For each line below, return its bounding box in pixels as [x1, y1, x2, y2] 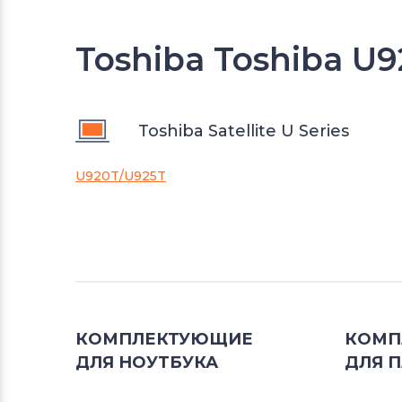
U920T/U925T [75, 168, 166, 184]
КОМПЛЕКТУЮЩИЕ [75, 329, 253, 349]
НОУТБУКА [118, 353, 218, 372]
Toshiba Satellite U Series [138, 121, 349, 141]
